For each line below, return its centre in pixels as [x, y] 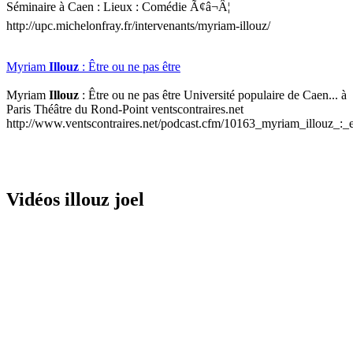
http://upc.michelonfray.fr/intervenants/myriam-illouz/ [138, 26]
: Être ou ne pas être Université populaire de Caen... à [213, 95]
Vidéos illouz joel [75, 200]
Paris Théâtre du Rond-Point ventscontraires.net [125, 110]
